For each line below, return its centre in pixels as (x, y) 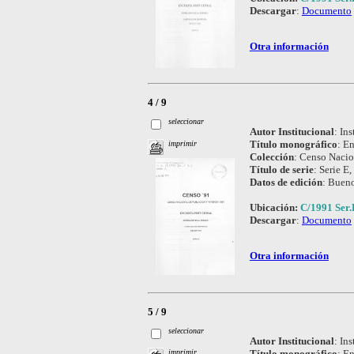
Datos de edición (286, 183)
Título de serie (281, 170)
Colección (271, 157)
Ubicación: (275, 208)
